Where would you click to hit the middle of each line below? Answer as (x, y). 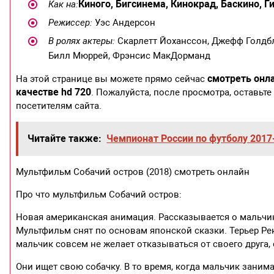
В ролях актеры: (81, 41)
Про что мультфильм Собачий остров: (99, 195)
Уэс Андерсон (124, 23)
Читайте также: (65, 139)
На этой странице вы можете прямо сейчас (112, 79)
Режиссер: (70, 23)
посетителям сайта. (59, 106)
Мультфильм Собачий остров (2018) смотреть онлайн (133, 172)
